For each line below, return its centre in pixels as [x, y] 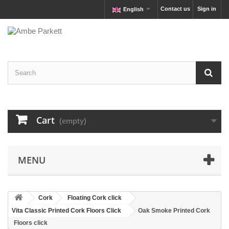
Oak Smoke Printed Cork [174, 211]
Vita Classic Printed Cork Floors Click [66, 211]
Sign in [207, 9]
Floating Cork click [95, 198]
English [133, 9]
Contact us [175, 9]
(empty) [73, 121]
